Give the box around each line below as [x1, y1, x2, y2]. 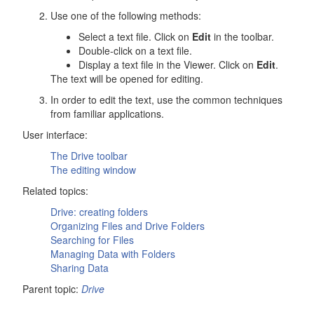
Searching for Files [50, 233, 134, 247]
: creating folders [74, 205, 148, 219]
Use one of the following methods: [50, 8, 201, 22]
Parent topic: [22, 282, 81, 296]
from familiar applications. [50, 107, 164, 121]
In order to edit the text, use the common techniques [50, 93, 282, 107]
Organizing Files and [50, 219, 145, 233]
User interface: [22, 128, 88, 142]
